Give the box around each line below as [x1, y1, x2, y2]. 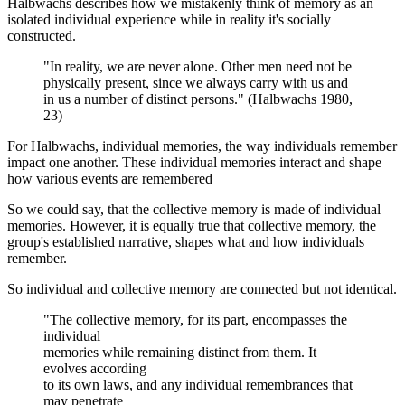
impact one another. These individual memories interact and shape [7, 155, 381, 171]
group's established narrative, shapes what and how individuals [7, 234, 364, 250]
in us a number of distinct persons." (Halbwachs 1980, [43, 91, 353, 108]
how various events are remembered [7, 171, 212, 187]
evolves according [43, 361, 146, 377]
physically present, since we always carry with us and [43, 75, 348, 91]
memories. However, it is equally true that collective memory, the [7, 218, 376, 234]
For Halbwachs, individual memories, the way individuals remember [7, 138, 397, 155]
